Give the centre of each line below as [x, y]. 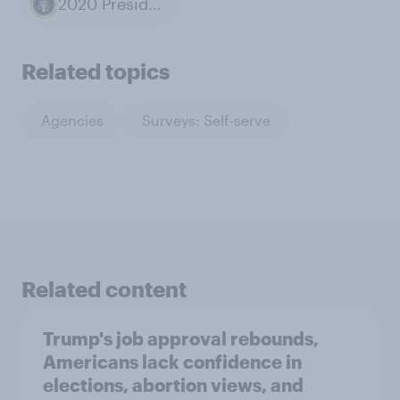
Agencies [72, 121]
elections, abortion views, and [173, 384]
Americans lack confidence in [172, 361]
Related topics [96, 71]
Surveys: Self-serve [206, 121]
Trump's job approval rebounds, [181, 338]
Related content [104, 288]
